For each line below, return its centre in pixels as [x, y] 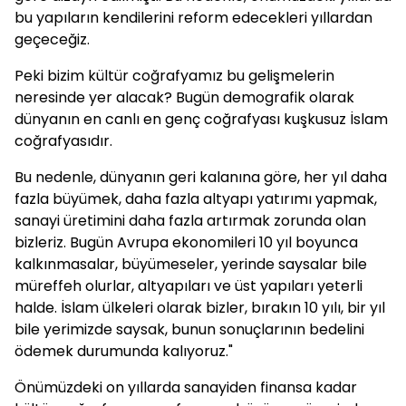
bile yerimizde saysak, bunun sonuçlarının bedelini [189, 329]
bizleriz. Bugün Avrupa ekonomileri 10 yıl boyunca [186, 242]
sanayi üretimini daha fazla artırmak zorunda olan [190, 221]
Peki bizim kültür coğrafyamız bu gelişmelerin [174, 76]
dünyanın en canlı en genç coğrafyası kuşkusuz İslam [201, 119]
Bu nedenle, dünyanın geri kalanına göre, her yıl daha [201, 177]
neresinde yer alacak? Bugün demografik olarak [184, 97]
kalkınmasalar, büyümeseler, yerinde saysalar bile [191, 264]
